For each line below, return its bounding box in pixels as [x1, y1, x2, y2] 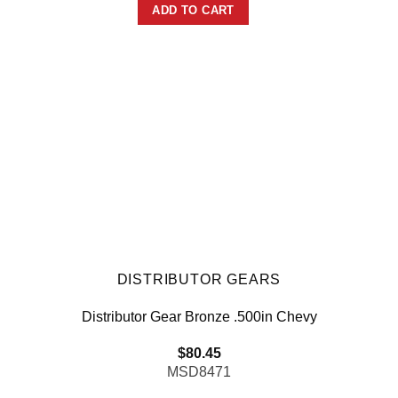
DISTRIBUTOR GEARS [116, 271, 282, 287]
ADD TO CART [152, 3, 235, 17]
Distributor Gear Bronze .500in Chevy [81, 309, 317, 325]
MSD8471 [167, 364, 231, 380]
